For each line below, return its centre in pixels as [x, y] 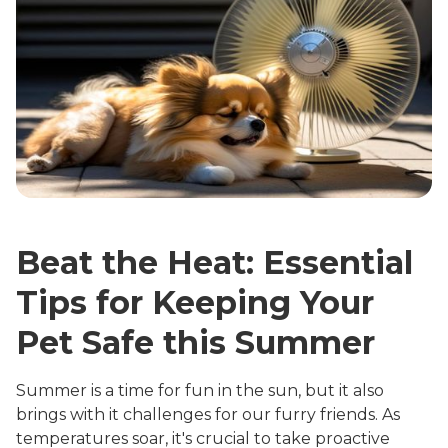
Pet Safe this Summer [195, 343]
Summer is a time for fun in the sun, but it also [200, 391]
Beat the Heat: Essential [214, 263]
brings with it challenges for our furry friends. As [208, 415]
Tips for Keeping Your [195, 303]
